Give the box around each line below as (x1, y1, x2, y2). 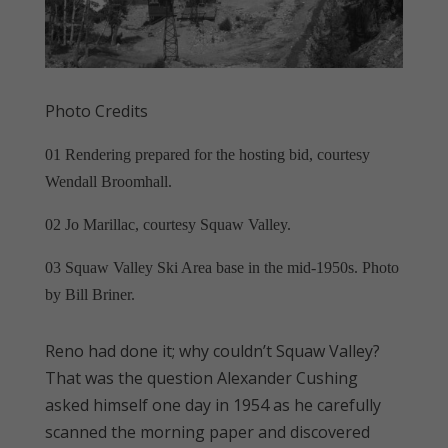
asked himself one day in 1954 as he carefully (44, 393, 381, 416)
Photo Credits (44, 99, 148, 122)
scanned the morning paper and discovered (44, 420, 370, 443)
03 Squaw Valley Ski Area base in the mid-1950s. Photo (44, 258, 399, 276)
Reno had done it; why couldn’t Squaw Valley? (44, 339, 380, 362)
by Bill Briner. (44, 285, 135, 303)
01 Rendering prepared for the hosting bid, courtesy (44, 145, 370, 163)
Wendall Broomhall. (44, 172, 172, 190)
